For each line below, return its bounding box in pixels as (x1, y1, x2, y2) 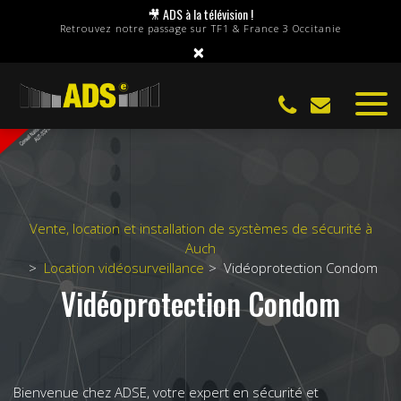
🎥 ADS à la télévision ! (148, 4, 253, 23)
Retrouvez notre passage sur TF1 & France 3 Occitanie (60, 21, 341, 35)
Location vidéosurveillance (43, 258, 204, 277)
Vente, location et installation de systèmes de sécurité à (29, 218, 372, 237)
